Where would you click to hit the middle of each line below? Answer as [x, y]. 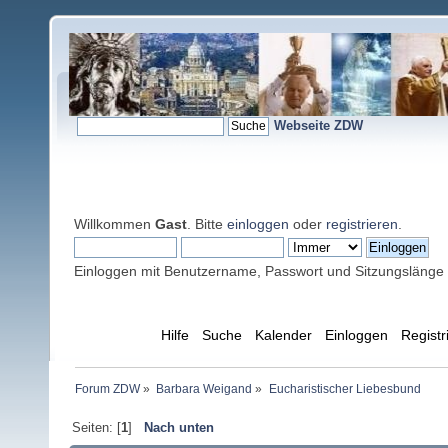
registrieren [362, 224]
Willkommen [114, 224]
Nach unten [178, 428]
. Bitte [207, 224]
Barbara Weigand [204, 389]
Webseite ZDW [318, 125]
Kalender [283, 335]
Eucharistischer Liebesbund [344, 389]
